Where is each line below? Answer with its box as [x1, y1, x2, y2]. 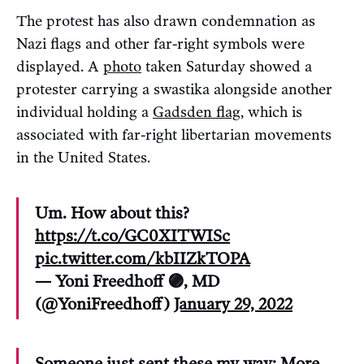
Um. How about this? [35, 203, 189, 223]
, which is [240, 103, 302, 122]
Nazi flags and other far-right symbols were [16, 35, 305, 54]
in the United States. [16, 149, 150, 167]
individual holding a [16, 103, 153, 122]
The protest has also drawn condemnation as [16, 12, 315, 31]
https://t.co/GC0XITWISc [35, 226, 230, 246]
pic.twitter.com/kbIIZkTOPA [35, 249, 250, 269]
